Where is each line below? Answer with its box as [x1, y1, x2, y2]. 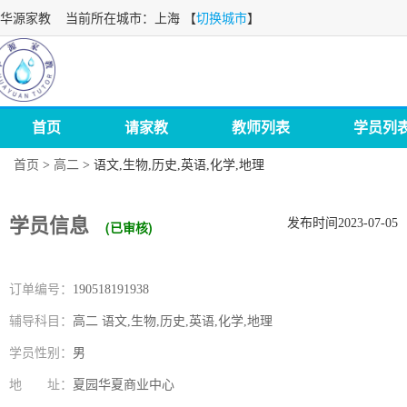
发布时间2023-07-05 [287, 216, 398, 230]
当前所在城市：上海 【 [51, 12, 196, 25]
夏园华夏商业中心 [73, 378, 174, 392]
